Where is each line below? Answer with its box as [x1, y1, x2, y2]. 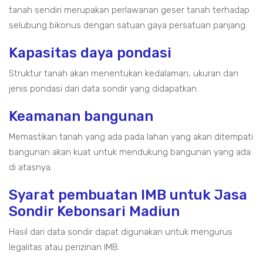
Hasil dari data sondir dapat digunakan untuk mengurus [9, 227, 232, 237]
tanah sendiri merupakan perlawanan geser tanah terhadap [9, 5, 249, 15]
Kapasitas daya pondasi [9, 45, 171, 61]
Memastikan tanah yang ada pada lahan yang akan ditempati [9, 131, 253, 142]
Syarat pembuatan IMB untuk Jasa [9, 187, 247, 203]
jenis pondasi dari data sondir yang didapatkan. [9, 83, 198, 94]
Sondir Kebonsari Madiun [9, 203, 180, 220]
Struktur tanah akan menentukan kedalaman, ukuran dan [9, 68, 238, 79]
